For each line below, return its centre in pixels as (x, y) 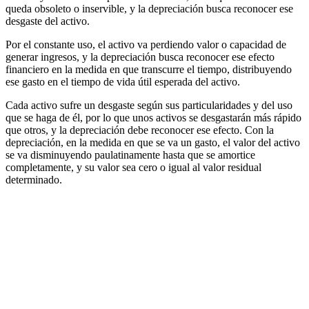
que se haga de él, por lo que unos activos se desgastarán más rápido (153, 117)
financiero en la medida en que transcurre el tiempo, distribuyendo (149, 69)
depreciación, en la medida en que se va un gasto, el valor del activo (153, 142)
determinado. (34, 179)
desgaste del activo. (48, 21)
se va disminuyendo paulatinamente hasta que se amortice (130, 154)
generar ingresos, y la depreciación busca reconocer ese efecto (140, 57)
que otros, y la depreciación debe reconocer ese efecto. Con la (140, 130)
